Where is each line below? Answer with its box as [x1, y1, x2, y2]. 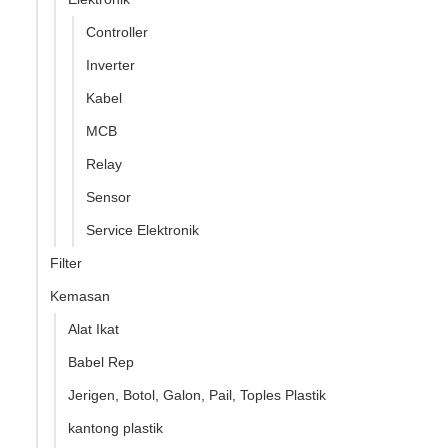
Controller [86, 23, 148, 40]
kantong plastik [68, 419, 163, 436]
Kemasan [50, 287, 110, 304]
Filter [50, 254, 82, 271]
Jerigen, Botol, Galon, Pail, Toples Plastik [68, 386, 326, 403]
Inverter [86, 56, 135, 73]
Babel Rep [68, 353, 134, 370]
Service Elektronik [86, 221, 199, 238]
